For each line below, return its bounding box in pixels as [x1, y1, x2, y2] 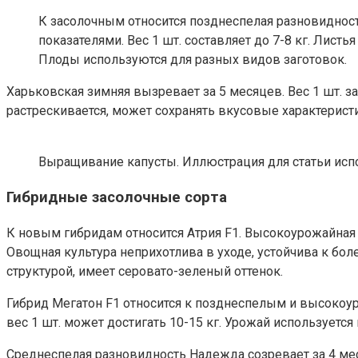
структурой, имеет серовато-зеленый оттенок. [6, 264, 283, 280]
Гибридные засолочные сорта [6, 189, 227, 207]
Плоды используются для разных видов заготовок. [38, 51, 347, 67]
